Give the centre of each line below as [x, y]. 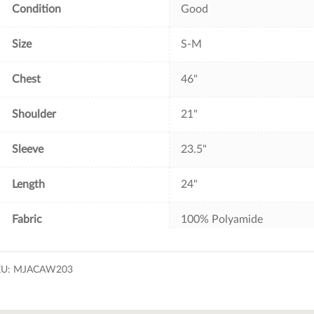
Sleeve [28, 150]
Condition [37, 9]
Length [29, 185]
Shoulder [34, 115]
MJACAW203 [43, 270]
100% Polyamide [222, 220]
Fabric [27, 220]
